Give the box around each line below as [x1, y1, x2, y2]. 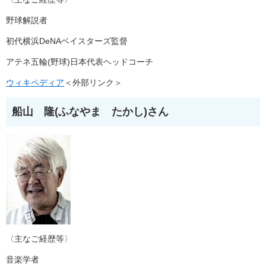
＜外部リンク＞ [64, 77, 122, 87]
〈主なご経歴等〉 [6, 233, 72, 243]
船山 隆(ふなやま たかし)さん [12, 105, 169, 118]
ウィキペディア [6, 77, 64, 87]
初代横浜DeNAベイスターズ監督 [6, 36, 128, 46]
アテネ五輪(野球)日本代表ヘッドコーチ [6, 56, 153, 66]
